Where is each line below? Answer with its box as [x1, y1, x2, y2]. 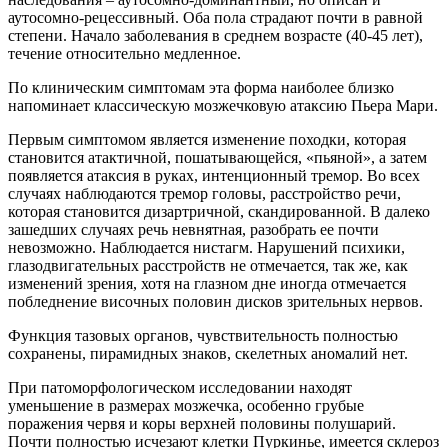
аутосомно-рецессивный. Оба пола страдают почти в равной [8, 8, 423, 26]
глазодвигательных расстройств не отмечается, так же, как [8, 256, 408, 274]
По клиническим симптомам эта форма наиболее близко [8, 78, 394, 96]
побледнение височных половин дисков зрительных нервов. [8, 292, 423, 310]
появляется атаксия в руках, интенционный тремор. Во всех [8, 166, 420, 184]
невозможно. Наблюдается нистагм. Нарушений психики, [8, 238, 405, 256]
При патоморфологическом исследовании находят [8, 378, 352, 396]
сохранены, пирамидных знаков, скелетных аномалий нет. [8, 344, 408, 362]
